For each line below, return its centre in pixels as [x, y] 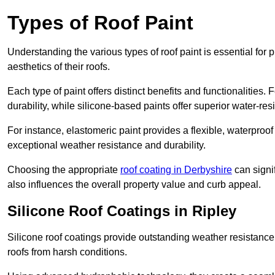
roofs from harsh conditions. [67, 252]
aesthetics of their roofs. [59, 67]
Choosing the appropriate [64, 170]
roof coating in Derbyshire [176, 170]
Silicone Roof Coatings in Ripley [122, 211]
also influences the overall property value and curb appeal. [134, 185]
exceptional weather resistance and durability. [107, 145]
